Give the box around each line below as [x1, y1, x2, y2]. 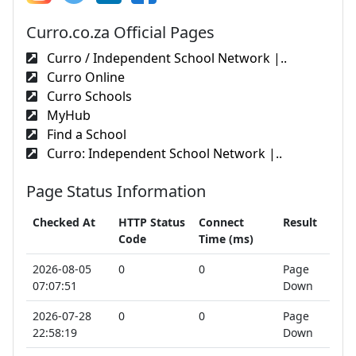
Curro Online [44, 68, 125, 86]
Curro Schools [44, 87, 132, 105]
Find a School [44, 125, 126, 143]
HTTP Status [118, 214, 185, 230]
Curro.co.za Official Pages [26, 21, 215, 43]
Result [283, 214, 317, 230]
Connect [199, 214, 244, 230]
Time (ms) [199, 230, 253, 246]
